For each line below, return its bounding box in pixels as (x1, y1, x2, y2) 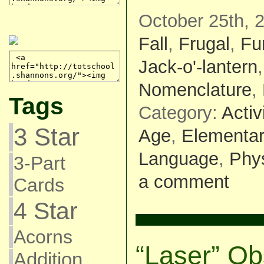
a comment (138, 171, 229, 193)
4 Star (13, 197, 78, 225)
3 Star (13, 123, 80, 151)
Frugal (178, 34, 230, 55)
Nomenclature (138, 80, 252, 101)
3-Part (13, 153, 65, 174)
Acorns (13, 226, 72, 247)
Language (138, 148, 219, 170)
